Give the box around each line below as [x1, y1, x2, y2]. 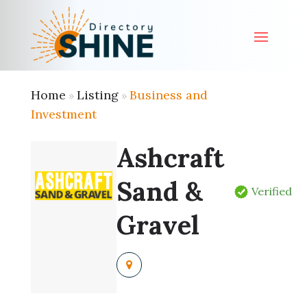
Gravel [116, 208, 200, 241]
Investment [30, 106, 97, 122]
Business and [129, 87, 208, 103]
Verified [251, 184, 293, 198]
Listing [76, 87, 119, 103]
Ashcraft [116, 141, 225, 174]
